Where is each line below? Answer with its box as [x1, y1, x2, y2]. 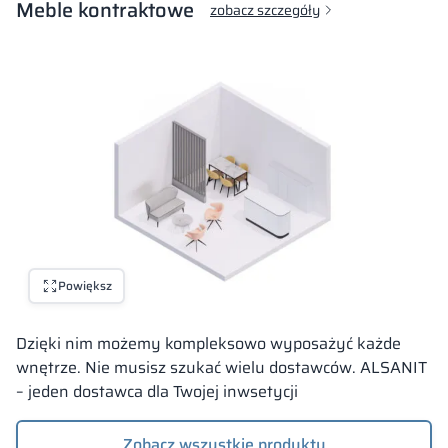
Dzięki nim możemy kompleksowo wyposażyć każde [16, 330, 401, 356]
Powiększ [57, 275, 112, 295]
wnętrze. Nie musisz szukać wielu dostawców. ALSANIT [16, 354, 427, 380]
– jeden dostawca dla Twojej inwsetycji [16, 378, 298, 404]
